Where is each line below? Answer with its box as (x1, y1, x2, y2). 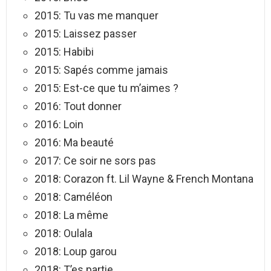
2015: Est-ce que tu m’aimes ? (34, 81, 178, 94)
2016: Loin (34, 117, 83, 131)
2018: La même (34, 208, 108, 221)
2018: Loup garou (34, 244, 117, 258)
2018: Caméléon (34, 190, 113, 203)
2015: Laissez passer (34, 27, 137, 40)
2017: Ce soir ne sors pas (34, 154, 156, 167)
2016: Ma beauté (34, 135, 114, 149)
